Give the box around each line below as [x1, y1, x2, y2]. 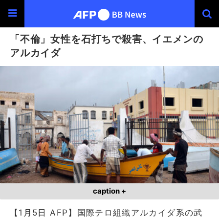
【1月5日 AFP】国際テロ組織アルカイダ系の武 [10, 207, 203, 218]
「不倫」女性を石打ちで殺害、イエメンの [10, 33, 203, 45]
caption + [93, 186, 126, 196]
